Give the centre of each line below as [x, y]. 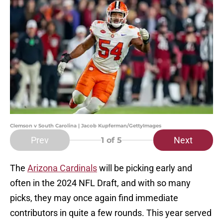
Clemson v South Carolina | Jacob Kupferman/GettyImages [86, 126]
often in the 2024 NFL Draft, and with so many [100, 183]
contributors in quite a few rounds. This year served [111, 213]
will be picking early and [145, 168]
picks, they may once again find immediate [94, 198]
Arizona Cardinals [62, 168]
